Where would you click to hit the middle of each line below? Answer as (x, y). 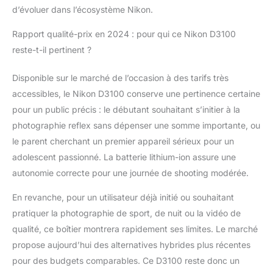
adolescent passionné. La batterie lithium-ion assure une (124, 157)
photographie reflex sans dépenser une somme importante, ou (136, 125)
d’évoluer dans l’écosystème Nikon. (83, 9)
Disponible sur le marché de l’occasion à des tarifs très (120, 77)
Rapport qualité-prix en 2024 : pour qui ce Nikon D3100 (124, 34)
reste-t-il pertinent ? (52, 49)
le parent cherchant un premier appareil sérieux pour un (123, 141)
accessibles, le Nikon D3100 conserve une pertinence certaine (136, 93)
